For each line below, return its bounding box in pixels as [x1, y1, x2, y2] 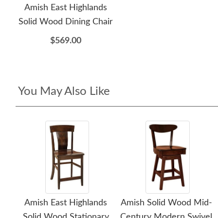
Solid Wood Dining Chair [18, 18, 113, 26]
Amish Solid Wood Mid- [120, 199, 212, 207]
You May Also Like [18, 86, 110, 97]
